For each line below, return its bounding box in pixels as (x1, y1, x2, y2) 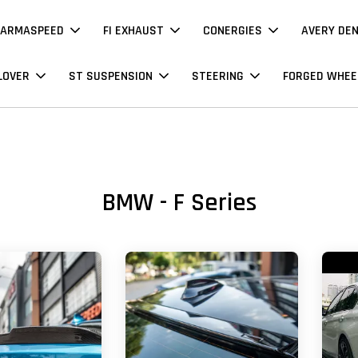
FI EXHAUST (103, 22, 165, 39)
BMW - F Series (101, 186, 257, 219)
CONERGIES (203, 22, 263, 39)
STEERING (192, 68, 245, 85)
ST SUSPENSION (69, 68, 153, 85)
